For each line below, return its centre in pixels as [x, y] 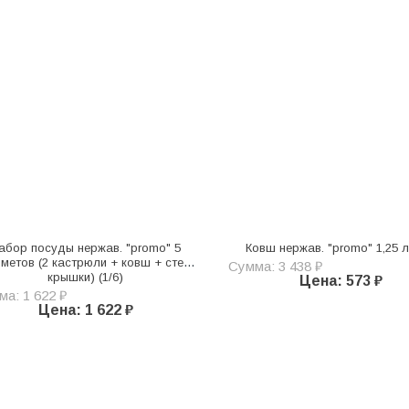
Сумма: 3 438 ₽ [275, 266]
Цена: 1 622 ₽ [85, 309]
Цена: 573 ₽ [341, 280]
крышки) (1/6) [86, 277]
